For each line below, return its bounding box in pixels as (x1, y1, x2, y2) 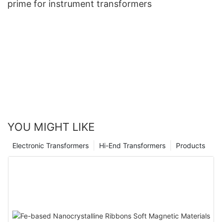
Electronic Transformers (12, 141, 89, 150)
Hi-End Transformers (99, 141, 166, 150)
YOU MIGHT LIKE (7, 120, 95, 134)
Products (176, 141, 205, 150)
